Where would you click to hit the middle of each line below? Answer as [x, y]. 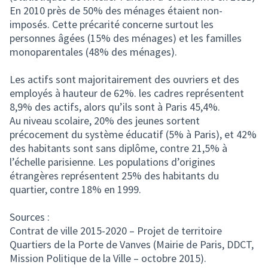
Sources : [30, 217]
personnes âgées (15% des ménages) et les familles [126, 38]
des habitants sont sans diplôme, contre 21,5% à [118, 148]
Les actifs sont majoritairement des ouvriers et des [124, 79]
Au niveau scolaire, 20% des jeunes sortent [105, 121]
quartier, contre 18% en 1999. [75, 189]
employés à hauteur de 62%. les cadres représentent [127, 93]
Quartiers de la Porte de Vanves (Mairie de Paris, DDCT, [132, 244]
